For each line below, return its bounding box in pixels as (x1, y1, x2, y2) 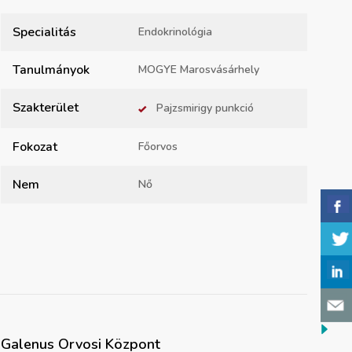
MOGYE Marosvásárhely (138, 62, 259, 78)
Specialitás (13, 24, 76, 42)
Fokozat (13, 138, 57, 156)
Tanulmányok (13, 61, 90, 79)
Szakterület (13, 99, 79, 117)
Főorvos (138, 139, 178, 155)
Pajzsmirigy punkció (156, 101, 254, 116)
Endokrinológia (138, 24, 212, 40)
